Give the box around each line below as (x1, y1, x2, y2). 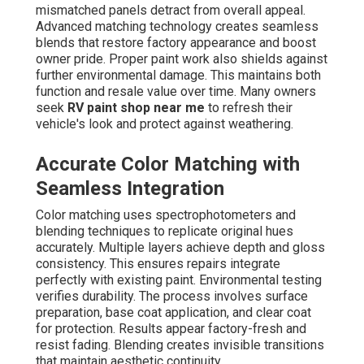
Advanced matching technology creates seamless (36, 19, 318, 35)
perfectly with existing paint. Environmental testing (36, 272, 322, 288)
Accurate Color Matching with (36, 153, 300, 176)
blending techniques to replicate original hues (36, 223, 293, 240)
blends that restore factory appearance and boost (36, 35, 316, 51)
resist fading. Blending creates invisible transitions (36, 337, 324, 353)
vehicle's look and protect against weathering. (36, 116, 293, 132)
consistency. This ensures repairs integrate (36, 256, 280, 272)
